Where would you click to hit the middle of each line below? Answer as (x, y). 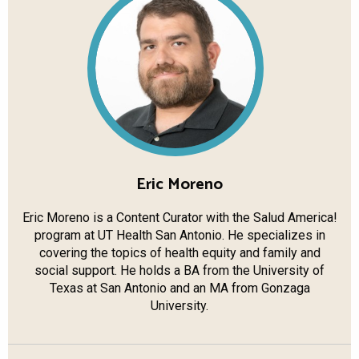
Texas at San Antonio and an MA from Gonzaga (179, 288)
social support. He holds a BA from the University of (179, 270)
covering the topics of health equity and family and (179, 252)
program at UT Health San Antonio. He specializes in (179, 235)
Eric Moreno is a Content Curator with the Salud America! (179, 217)
